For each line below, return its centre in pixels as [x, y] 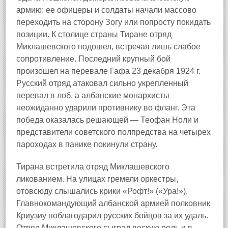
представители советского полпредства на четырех [113, 132]
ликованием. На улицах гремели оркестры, [97, 179]
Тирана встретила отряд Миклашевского [93, 167]
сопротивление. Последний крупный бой [93, 59]
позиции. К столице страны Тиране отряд [94, 34]
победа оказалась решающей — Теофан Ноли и [107, 120]
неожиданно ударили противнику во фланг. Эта [106, 108]
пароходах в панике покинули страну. [87, 144]
